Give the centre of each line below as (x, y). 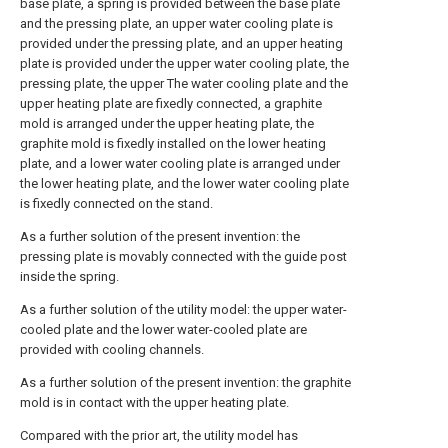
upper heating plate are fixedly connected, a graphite (171, 103)
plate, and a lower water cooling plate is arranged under (180, 163)
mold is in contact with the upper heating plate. (154, 402)
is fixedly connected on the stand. (116, 203)
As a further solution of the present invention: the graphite (185, 382)
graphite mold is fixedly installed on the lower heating (173, 143)
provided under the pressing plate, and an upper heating (181, 43)
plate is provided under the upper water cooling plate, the (184, 63)
